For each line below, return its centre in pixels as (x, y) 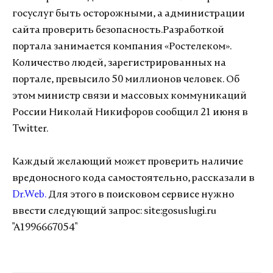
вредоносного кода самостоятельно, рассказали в (133, 179)
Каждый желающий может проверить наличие (128, 162)
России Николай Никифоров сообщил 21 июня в (130, 113)
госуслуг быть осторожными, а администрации (129, 14)
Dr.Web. (29, 195)
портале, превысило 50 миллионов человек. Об (126, 80)
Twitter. (31, 129)
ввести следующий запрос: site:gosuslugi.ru (114, 211)
